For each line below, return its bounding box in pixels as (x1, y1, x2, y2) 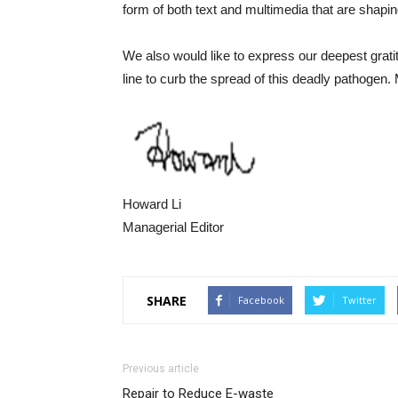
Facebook (238, 293, 284, 307)
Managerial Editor (123, 219, 224, 235)
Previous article (123, 362, 199, 376)
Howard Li (123, 196, 181, 212)
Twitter (342, 293, 377, 307)
